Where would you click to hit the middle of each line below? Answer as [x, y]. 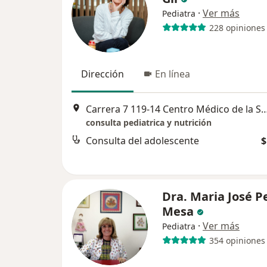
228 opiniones [237, 27]
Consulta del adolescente [142, 141]
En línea [173, 74]
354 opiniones [237, 240]
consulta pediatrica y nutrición [149, 123]
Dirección [103, 74]
